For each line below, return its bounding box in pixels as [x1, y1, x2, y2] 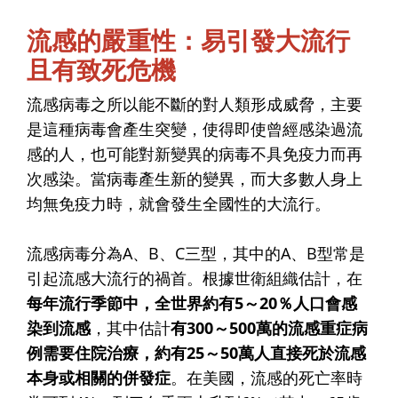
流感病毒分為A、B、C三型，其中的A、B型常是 [27, 242, 365, 264]
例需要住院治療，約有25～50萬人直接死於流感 [27, 341, 366, 363]
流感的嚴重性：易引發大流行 [27, 22, 350, 57]
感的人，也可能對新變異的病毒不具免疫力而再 [27, 142, 362, 164]
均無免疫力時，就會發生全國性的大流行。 [27, 192, 330, 214]
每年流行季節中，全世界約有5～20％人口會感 [27, 291, 357, 314]
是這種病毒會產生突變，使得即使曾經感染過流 [27, 117, 362, 139]
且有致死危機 [27, 52, 176, 86]
